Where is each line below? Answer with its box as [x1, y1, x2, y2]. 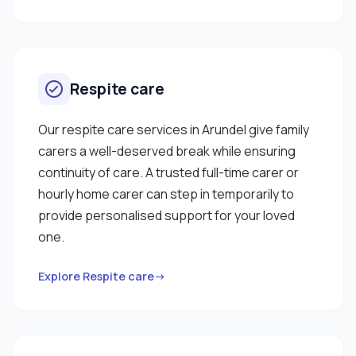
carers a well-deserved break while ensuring [38, 141, 296, 160]
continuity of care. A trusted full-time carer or [38, 163, 299, 181]
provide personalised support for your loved [38, 206, 295, 224]
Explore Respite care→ [38, 268, 166, 284]
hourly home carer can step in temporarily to [38, 184, 294, 203]
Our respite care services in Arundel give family [38, 120, 309, 138]
